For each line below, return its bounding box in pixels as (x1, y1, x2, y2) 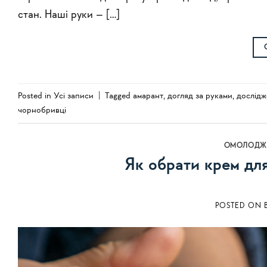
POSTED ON (215, 201, 265, 210)
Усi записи (54, 91, 94, 101)
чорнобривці (18, 105, 66, 115)
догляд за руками (167, 91, 232, 101)
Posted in (18, 91, 54, 101)
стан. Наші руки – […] (18, 9, 120, 21)
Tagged (105, 91, 133, 101)
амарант (133, 91, 163, 101)
